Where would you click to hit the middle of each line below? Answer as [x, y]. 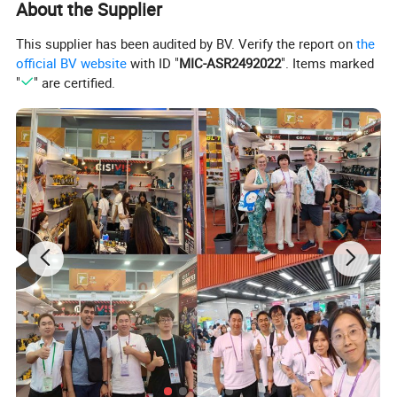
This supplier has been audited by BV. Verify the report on [187, 43]
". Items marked [328, 62]
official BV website [72, 62]
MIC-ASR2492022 [230, 62]
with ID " [153, 62]
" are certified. [74, 82]
